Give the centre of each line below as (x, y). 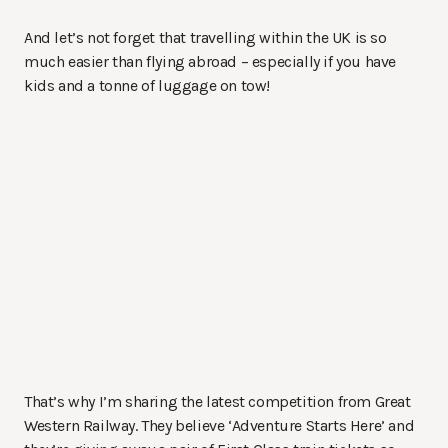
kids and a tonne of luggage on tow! (147, 85)
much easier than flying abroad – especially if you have (210, 61)
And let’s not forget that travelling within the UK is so (205, 37)
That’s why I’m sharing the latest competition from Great (217, 401)
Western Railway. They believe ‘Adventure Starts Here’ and (219, 425)
